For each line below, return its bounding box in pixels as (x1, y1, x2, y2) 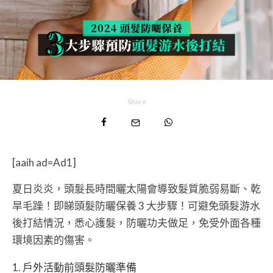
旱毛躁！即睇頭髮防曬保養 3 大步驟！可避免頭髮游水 (12, 199, 260, 213)
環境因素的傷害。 (12, 233, 95, 247)
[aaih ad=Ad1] (12, 156, 76, 169)
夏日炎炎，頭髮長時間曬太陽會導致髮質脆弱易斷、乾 (12, 182, 261, 196)
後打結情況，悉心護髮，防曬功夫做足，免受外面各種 (12, 216, 261, 230)
